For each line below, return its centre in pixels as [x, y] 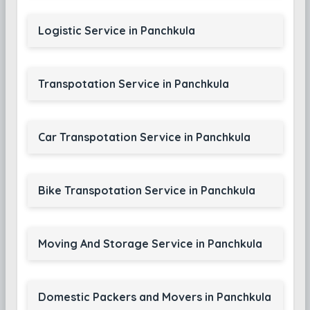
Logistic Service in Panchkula [116, 30]
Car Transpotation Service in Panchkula [144, 137]
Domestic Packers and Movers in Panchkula [154, 297]
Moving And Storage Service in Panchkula [150, 244]
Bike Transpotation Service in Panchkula [146, 190]
